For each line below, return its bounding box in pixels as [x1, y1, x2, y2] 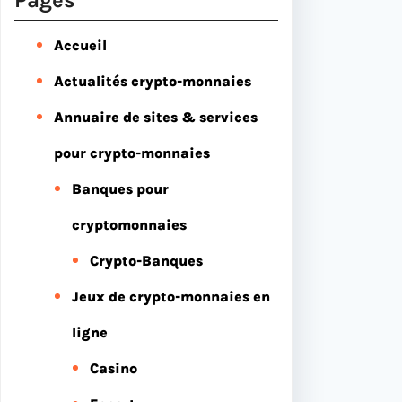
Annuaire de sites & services [54, 108, 258, 126]
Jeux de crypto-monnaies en [72, 287, 270, 305]
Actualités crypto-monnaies [54, 72, 251, 90]
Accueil [54, 36, 107, 54]
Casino [90, 359, 137, 377]
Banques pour [72, 179, 169, 197]
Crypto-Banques [90, 251, 203, 269]
